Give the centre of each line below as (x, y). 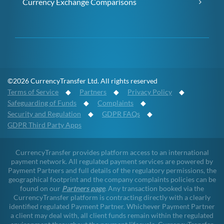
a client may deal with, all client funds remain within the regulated (112, 215)
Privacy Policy (150, 91)
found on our (41, 188)
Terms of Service (33, 91)
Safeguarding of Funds (42, 102)
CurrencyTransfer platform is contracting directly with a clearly (112, 197)
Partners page (83, 188)
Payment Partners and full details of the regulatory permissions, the (112, 170)
